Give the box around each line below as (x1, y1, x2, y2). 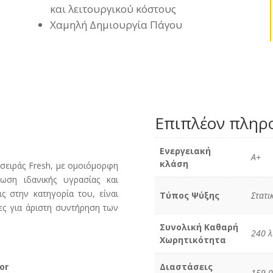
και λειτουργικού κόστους (49, 1, 176, 16)
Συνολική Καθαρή (159, 221, 238, 233)
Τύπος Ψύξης (159, 189, 219, 201)
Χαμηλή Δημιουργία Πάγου (49, 17, 182, 32)
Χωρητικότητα (159, 233, 226, 246)
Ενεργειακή (159, 144, 211, 157)
